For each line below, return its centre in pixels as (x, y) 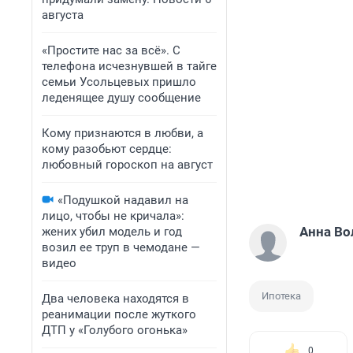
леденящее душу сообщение (121, 98)
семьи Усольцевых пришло (119, 82)
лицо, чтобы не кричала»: (113, 216)
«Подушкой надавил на (123, 200)
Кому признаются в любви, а (123, 133)
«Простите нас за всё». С (111, 50)
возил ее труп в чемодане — (121, 247)
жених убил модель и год (112, 232)
